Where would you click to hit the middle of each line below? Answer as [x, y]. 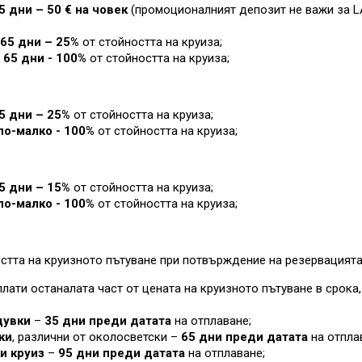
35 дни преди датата [108, 321]
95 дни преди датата [122, 353]
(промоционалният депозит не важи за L [245, 10]
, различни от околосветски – [97, 337]
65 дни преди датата [246, 337]
